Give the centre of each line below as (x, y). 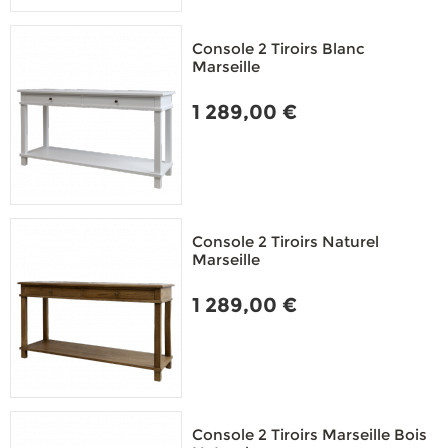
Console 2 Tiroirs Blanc (278, 48)
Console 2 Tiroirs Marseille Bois (309, 434)
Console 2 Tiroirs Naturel (285, 241)
